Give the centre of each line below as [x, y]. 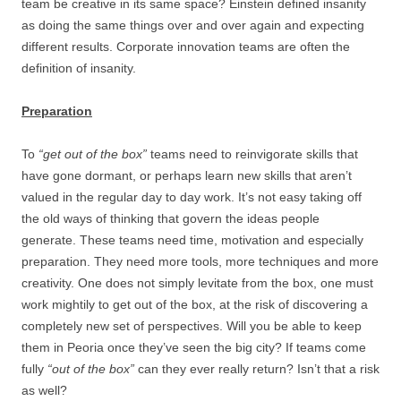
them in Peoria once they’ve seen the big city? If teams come [194, 347]
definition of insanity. [79, 68]
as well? [44, 390]
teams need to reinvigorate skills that [252, 154]
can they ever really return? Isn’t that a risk [259, 369]
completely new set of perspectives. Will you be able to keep [192, 326]
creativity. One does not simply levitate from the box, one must [197, 283]
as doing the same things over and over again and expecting [193, 25]
